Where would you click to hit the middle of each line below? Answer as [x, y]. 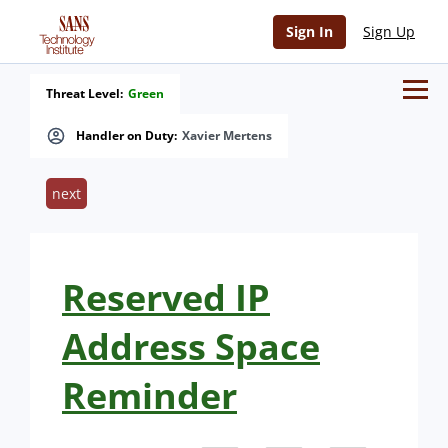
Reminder [149, 395]
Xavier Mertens [227, 135]
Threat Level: [84, 93]
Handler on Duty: [126, 135]
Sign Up [389, 31]
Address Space [191, 346]
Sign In [309, 31]
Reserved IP [166, 297]
